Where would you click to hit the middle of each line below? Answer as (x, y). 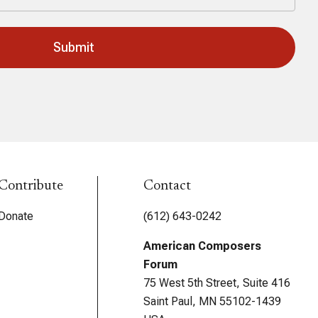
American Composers (203, 246)
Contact (168, 186)
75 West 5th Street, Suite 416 (217, 283)
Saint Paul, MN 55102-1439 (213, 301)
